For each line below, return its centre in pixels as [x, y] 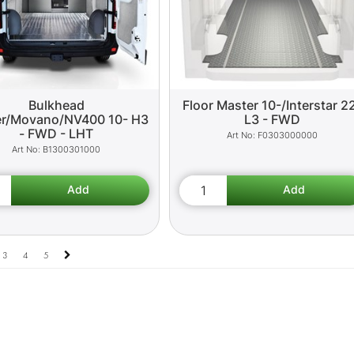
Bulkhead [56, 105]
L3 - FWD [273, 119]
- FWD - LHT [56, 133]
